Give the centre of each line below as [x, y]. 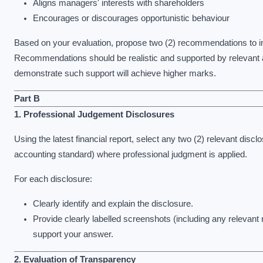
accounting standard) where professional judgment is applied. [131, 154]
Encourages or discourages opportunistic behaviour [131, 18]
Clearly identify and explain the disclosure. [113, 203]
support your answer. [73, 234]
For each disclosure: [53, 179]
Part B [27, 98]
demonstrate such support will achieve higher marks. [115, 73]
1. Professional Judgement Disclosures [94, 114]
